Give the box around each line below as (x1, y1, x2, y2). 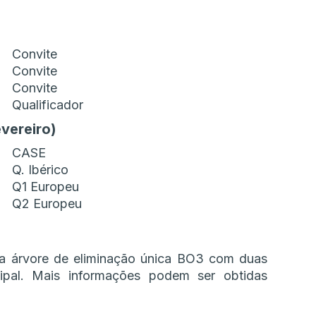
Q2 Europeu (12, 196, 82, 212)
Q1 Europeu (12, 179, 79, 195)
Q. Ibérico (12, 162, 68, 178)
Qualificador (12, 97, 83, 113)
